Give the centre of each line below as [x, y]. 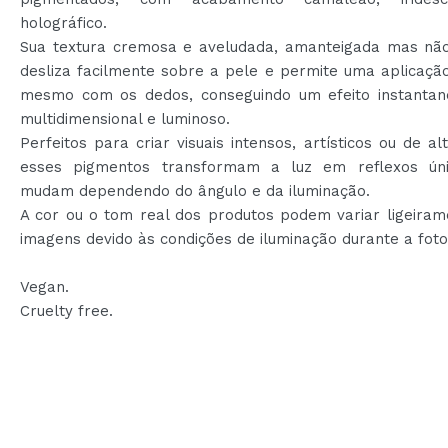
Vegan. [44, 286]
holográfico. [63, 22]
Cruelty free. [66, 310]
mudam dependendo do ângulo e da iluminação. [195, 190]
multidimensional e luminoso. [125, 118]
